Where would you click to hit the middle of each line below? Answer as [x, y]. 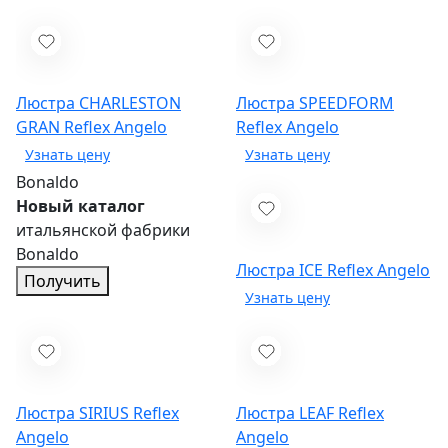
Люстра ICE [281, 270]
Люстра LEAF [287, 413]
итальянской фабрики [103, 230]
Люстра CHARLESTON [98, 103]
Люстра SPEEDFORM [315, 103]
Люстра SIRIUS [74, 413]
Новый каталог [80, 206]
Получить [62, 281]
